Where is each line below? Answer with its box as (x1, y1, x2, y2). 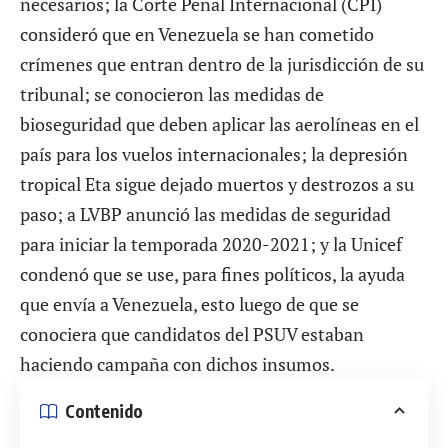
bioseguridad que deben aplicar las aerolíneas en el (20, 112, 419, 137)
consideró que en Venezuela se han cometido (20, 22, 374, 47)
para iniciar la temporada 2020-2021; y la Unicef (20, 232, 402, 257)
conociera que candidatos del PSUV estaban (20, 322, 364, 347)
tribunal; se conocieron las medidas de (20, 82, 324, 107)
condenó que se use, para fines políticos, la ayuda (20, 262, 405, 287)
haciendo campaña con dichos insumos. (20, 352, 335, 377)
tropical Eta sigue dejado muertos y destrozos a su (20, 172, 414, 197)
